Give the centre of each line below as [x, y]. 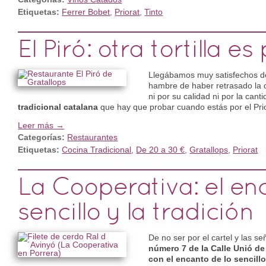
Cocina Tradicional [97, 149]
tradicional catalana [58, 107]
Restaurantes [93, 137]
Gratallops [209, 149]
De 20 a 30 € [161, 149]
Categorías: [43, 137]
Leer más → [41, 125]
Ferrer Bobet [86, 12]
